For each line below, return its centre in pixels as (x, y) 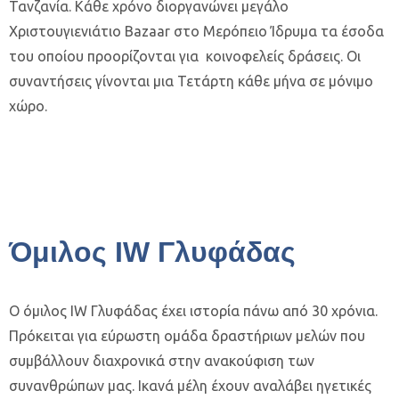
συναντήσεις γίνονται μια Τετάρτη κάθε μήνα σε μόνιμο (191, 81)
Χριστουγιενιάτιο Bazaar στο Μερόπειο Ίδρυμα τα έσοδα (196, 31)
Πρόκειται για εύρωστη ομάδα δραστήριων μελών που (187, 336)
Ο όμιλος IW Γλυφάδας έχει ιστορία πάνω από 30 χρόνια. (193, 311)
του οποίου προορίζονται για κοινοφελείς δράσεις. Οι (185, 56)
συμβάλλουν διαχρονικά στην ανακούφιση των (162, 361)
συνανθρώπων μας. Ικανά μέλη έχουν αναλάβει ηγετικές (190, 386)
